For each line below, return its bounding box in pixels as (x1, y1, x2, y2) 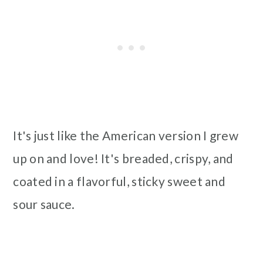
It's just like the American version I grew (13, 128, 238, 143)
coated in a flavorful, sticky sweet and (13, 174, 226, 188)
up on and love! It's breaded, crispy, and (13, 151, 234, 166)
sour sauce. (13, 197, 75, 211)
